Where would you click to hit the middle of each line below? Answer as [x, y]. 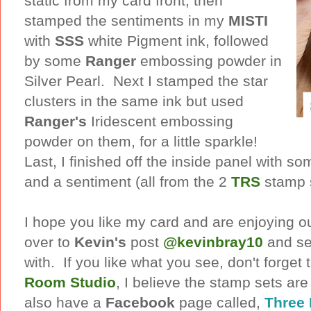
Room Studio [70, 282]
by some [55, 60]
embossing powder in [209, 60]
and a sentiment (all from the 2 [128, 181]
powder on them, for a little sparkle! [143, 141]
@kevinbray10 [213, 242]
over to [49, 242]
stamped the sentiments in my [126, 20]
